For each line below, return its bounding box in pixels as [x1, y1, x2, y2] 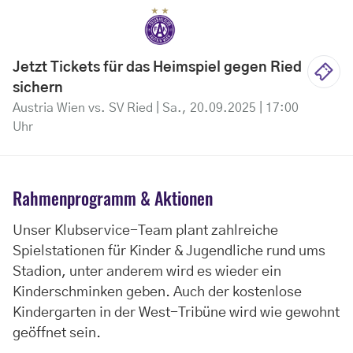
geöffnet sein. [13, 326, 104, 341]
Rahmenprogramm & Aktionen [13, 185, 213, 211]
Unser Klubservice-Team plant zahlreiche [13, 224, 278, 239]
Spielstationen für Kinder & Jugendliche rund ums [13, 244, 325, 259]
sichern [13, 81, 63, 96]
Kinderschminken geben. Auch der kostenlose [13, 285, 302, 300]
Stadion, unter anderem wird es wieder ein [13, 265, 281, 280]
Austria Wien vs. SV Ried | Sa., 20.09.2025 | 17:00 [13, 102, 299, 115]
